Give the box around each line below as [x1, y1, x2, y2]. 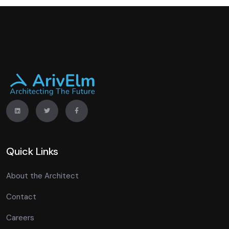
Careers [6, 213, 34, 223]
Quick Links [6, 145, 58, 158]
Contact [6, 192, 36, 202]
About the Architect [6, 171, 79, 181]
